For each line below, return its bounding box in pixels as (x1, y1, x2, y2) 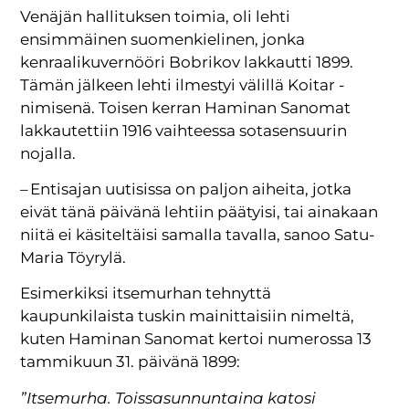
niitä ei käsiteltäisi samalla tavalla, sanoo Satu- (20, 225, 376, 245)
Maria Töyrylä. (20, 248, 127, 267)
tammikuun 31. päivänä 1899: (20, 352, 241, 372)
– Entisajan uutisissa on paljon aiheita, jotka (20, 180, 352, 199)
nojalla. (20, 143, 77, 163)
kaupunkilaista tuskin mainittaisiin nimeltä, (20, 307, 355, 326)
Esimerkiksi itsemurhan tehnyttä (20, 284, 272, 303)
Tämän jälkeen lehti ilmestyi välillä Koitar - (20, 75, 346, 94)
